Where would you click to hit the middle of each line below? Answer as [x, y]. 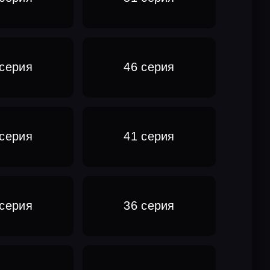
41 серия [149, 137]
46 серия [149, 67]
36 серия [149, 206]
